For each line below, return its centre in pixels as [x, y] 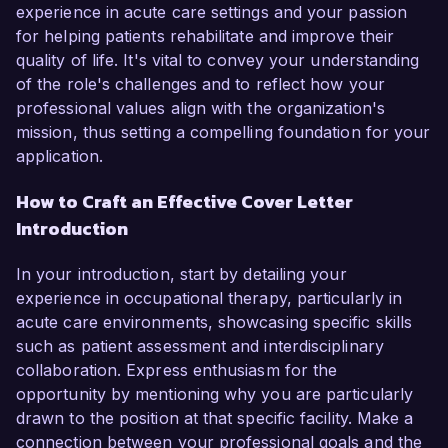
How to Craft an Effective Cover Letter [184, 202]
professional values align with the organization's [200, 108]
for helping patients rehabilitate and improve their [205, 36]
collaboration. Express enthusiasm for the [177, 370]
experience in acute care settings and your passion [211, 12]
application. [59, 156]
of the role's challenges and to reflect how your [200, 84]
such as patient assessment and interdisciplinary [200, 346]
